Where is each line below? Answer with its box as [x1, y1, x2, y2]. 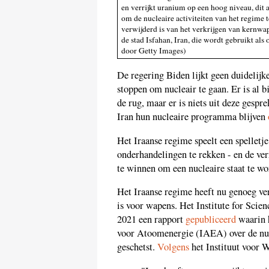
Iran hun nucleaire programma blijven [117, 110, 268, 124]
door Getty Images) [121, 44, 186, 56]
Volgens [157, 240, 189, 254]
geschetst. [117, 240, 157, 254]
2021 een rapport [117, 213, 186, 226]
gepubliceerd [186, 213, 236, 226]
